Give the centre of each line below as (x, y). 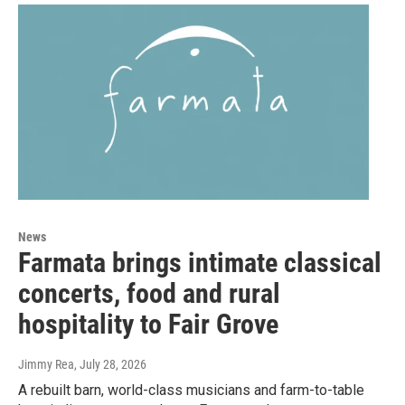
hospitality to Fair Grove (148, 324)
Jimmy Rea (46, 364)
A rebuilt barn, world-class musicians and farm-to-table (191, 390)
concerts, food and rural (149, 293)
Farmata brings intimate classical (200, 262)
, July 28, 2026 (110, 364)
